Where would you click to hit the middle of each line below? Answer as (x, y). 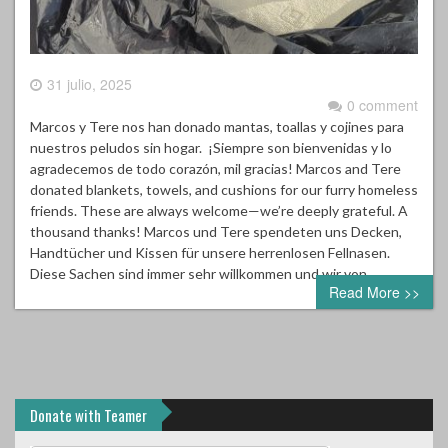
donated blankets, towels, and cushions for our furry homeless (224, 189)
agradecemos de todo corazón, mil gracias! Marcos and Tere (215, 168)
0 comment (382, 105)
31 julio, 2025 (89, 84)
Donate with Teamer (88, 415)
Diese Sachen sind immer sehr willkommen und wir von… (203, 273)
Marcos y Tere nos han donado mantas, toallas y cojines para (217, 126)
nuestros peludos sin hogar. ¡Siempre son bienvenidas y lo (211, 147)
